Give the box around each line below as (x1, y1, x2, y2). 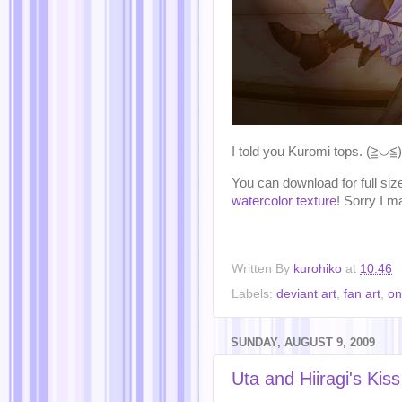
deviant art (276, 286, 336, 301)
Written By (232, 261, 293, 275)
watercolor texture (232, 194, 336, 209)
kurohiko (293, 261, 342, 275)
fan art (344, 286, 380, 301)
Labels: (232, 286, 276, 301)
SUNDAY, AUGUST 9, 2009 (231, 335, 375, 349)
